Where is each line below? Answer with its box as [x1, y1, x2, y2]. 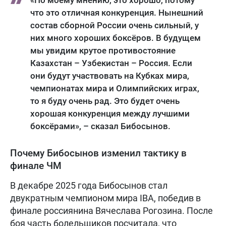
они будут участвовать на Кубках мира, [30, 71, 189, 81]
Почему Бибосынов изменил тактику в [10, 147, 187, 159]
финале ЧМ [10, 160, 62, 172]
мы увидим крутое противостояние [30, 45, 176, 56]
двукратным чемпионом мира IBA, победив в [10, 193, 201, 204]
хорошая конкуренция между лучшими [30, 108, 190, 119]
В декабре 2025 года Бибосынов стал [10, 180, 167, 191]
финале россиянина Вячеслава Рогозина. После [10, 205, 213, 216]
